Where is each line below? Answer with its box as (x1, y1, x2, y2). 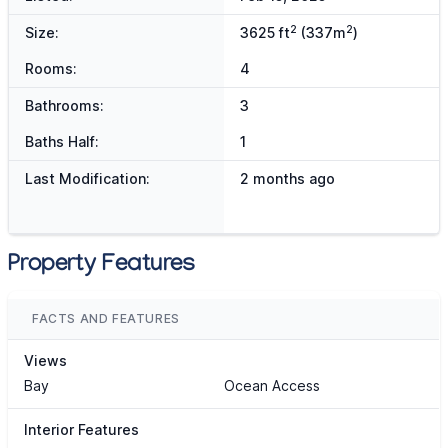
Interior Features (24, 421, 139, 439)
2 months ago (239, 170, 335, 188)
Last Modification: (25, 170, 150, 188)
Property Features (8, 252, 196, 282)
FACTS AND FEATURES (32, 311, 180, 327)
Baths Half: (25, 133, 99, 151)
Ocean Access (223, 377, 320, 395)
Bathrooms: (25, 97, 104, 115)
